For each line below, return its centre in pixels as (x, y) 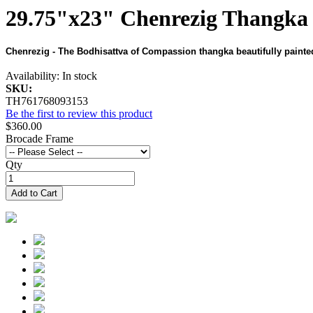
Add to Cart (34, 194)
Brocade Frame (39, 139)
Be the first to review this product (79, 114)
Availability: (34, 76)
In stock (80, 76)
